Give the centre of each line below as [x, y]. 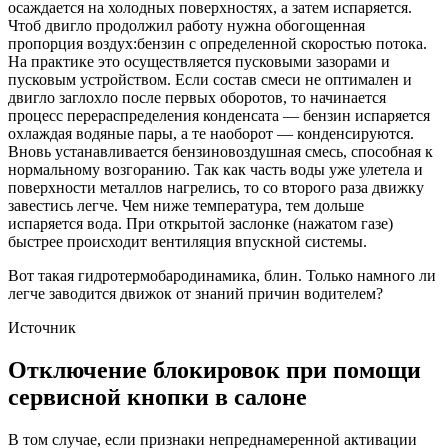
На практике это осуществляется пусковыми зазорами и [199, 61]
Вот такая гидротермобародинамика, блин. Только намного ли [222, 275]
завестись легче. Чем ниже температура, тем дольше [186, 205]
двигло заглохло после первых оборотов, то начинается [197, 97]
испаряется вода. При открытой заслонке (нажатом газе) [200, 223]
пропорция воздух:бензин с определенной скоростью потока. [217, 43]
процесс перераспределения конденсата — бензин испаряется [219, 115]
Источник [42, 327]
